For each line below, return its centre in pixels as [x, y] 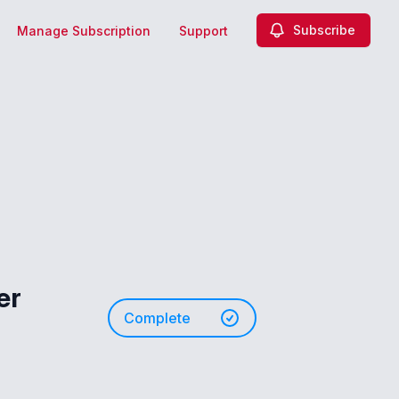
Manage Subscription [84, 31]
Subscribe [324, 30]
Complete [157, 318]
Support [204, 31]
